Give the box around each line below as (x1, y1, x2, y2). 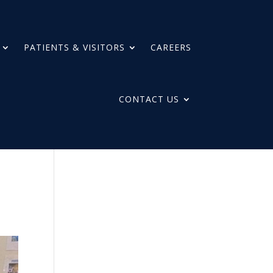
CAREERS (150, 41, 191, 54)
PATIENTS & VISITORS (23, 41, 125, 54)
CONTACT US (118, 93, 179, 105)
